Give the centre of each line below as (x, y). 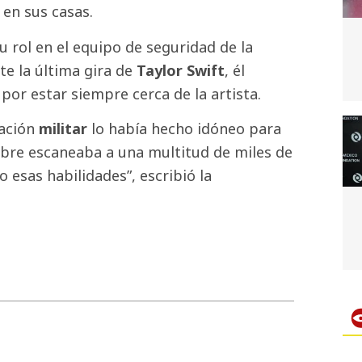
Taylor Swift (181, 70)
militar (63, 129)
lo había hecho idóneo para (184, 129)
